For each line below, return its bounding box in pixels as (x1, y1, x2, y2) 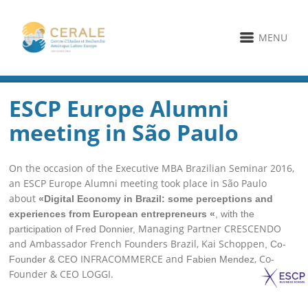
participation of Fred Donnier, (9, 223, 139, 234)
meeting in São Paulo (9, 117, 239, 147)
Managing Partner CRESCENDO (138, 221, 282, 235)
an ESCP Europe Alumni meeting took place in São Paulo (9, 176, 267, 190)
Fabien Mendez (186, 253, 255, 265)
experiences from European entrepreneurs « (9, 208, 216, 219)
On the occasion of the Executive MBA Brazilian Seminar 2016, (9, 161, 295, 175)
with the (221, 208, 255, 219)
